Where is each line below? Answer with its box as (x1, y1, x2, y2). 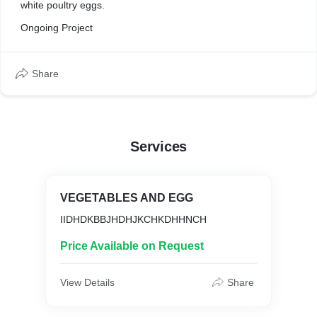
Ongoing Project (21, 22, 93, 33)
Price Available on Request (60, 240, 204, 252)
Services (130, 139, 187, 154)
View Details (60, 277, 115, 288)
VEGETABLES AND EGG (60, 192, 194, 204)
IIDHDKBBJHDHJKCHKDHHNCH (60, 214, 207, 225)
